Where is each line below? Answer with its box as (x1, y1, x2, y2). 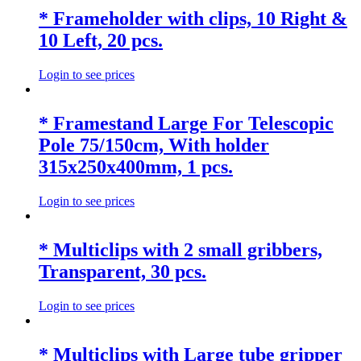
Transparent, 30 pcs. (39, 260, 206, 282)
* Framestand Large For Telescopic (39, 112, 334, 134)
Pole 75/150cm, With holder (39, 134, 269, 156)
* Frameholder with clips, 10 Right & (39, 8, 347, 30)
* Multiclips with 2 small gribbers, (39, 239, 322, 260)
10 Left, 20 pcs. (39, 30, 163, 52)
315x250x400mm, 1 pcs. (39, 156, 233, 177)
